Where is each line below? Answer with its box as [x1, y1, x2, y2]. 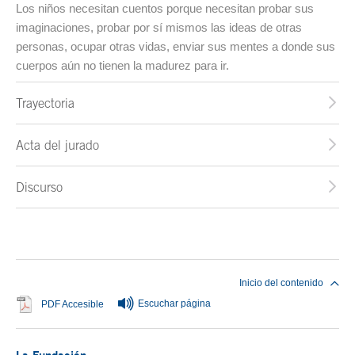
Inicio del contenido [239, 277, 323, 289]
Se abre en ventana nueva [104, 298, 218, 310]
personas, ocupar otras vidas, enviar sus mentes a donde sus [16, 40, 335, 54]
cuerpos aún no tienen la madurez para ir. [16, 59, 229, 73]
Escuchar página [138, 298, 211, 310]
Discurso [16, 180, 63, 195]
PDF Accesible [41, 299, 104, 311]
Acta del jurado [16, 138, 99, 153]
